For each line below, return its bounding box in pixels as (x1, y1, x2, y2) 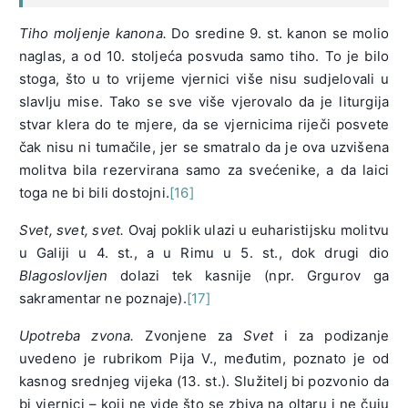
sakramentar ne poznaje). (18, 290, 187, 308)
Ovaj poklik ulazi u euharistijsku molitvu (124, 221, 390, 240)
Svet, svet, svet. (18, 221, 125, 240)
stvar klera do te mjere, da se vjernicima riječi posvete (18, 116, 390, 134)
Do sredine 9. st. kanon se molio (167, 25, 390, 43)
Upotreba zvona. (18, 327, 135, 345)
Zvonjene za (134, 327, 244, 345)
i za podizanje (273, 327, 390, 345)
